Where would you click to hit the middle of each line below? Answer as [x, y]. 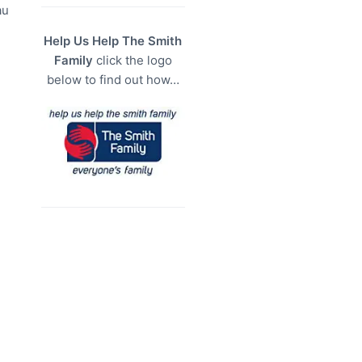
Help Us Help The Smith [113, 41]
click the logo [132, 61]
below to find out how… [113, 80]
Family [73, 61]
